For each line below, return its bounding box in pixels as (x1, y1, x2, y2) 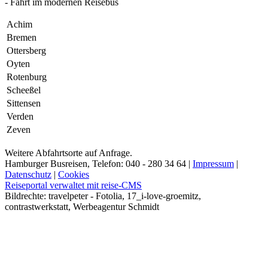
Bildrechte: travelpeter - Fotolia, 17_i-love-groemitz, (5, 190, 201, 201)
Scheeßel (7, 84, 41, 95)
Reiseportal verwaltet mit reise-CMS (5, 179, 142, 190)
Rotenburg (7, 71, 47, 82)
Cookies (58, 169, 89, 179)
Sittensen (7, 98, 41, 108)
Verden (7, 111, 33, 121)
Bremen (7, 32, 36, 42)
